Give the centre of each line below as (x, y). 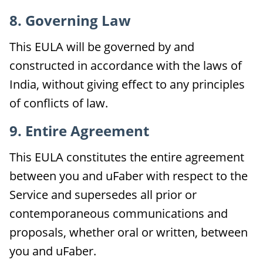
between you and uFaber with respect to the (129, 176)
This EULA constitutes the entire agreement (127, 157)
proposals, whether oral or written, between (129, 232)
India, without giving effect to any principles (127, 84)
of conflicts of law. (59, 103)
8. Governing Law (70, 20)
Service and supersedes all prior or (103, 195)
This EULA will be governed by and (102, 47)
